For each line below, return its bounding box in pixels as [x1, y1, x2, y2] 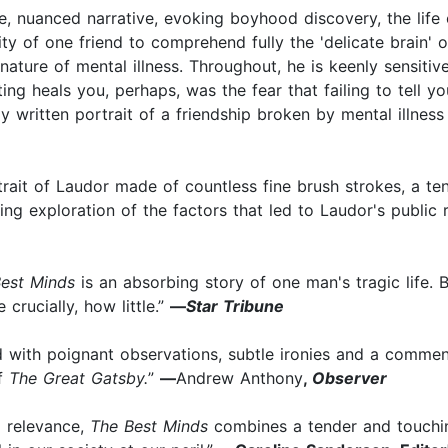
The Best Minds [90, 416, 208, 437]
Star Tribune [186, 296, 284, 317]
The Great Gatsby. [9, 368, 148, 389]
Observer [312, 368, 387, 389]
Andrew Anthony [176, 368, 303, 389]
